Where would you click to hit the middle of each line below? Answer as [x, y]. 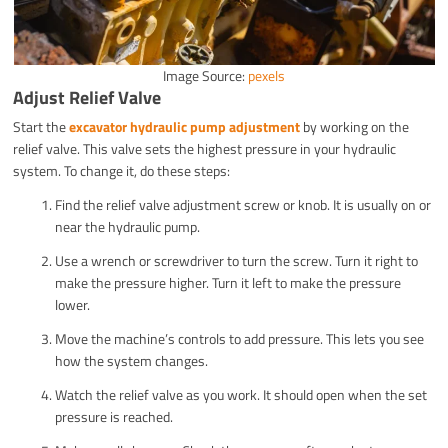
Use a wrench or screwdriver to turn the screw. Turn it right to [237, 260]
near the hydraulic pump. [128, 226]
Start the [41, 126]
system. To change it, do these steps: [122, 170]
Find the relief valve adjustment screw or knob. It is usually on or [243, 204]
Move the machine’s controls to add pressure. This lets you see [240, 338]
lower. [73, 304]
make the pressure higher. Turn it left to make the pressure [228, 282]
